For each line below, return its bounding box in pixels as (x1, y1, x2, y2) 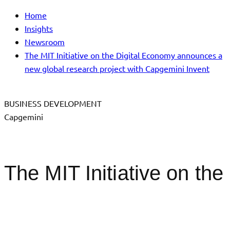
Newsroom (25, 36, 65, 47)
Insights (25, 23, 53, 33)
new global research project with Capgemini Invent (25, 63, 209, 73)
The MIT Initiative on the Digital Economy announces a (25, 50, 222, 60)
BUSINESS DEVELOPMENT (4, 98, 102, 108)
